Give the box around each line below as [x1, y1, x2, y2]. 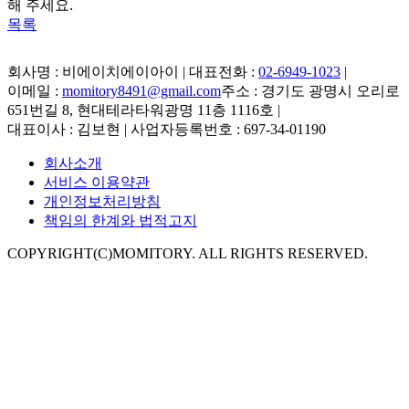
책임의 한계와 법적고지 [44, 213, 197, 229]
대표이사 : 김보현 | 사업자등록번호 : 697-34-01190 [7, 121, 326, 138]
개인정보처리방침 [44, 194, 161, 210]
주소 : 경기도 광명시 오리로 [221, 83, 400, 100]
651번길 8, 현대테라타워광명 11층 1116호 [7, 102, 278, 119]
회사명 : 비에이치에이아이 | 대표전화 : [7, 64, 255, 80]
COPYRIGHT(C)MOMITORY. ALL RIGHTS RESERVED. [7, 246, 368, 262]
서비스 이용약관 [44, 174, 150, 191]
